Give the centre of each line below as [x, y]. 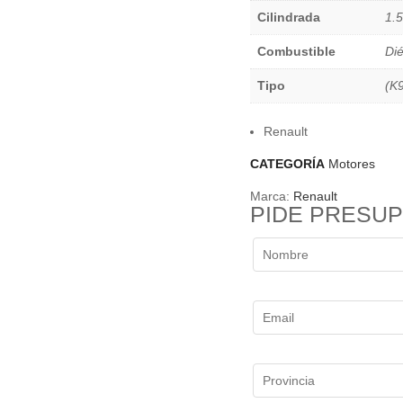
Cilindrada [288, 18]
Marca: [271, 197]
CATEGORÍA [287, 164]
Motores [351, 164]
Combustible [296, 52]
